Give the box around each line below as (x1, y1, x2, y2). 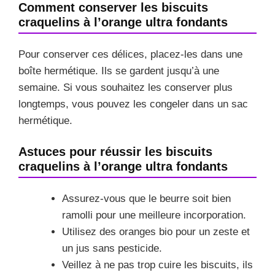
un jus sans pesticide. (62, 242, 162, 254)
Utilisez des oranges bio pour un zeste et (62, 225, 250, 238)
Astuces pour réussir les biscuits (18, 144, 212, 158)
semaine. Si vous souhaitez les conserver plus (18, 81, 233, 93)
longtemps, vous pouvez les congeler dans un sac (18, 98, 248, 110)
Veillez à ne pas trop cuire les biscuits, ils (62, 258, 253, 271)
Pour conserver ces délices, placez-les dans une (18, 48, 242, 60)
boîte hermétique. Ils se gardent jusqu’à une (18, 64, 219, 77)
